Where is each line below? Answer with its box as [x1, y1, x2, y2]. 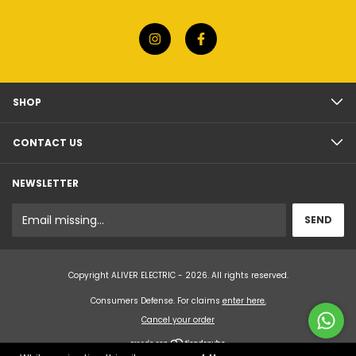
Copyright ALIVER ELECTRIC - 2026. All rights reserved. [68, 269, 288, 281]
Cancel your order [141, 314, 215, 326]
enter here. [222, 295, 266, 307]
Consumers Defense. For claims [90, 295, 220, 307]
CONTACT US [13, 136, 83, 149]
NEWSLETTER [12, 176, 79, 190]
